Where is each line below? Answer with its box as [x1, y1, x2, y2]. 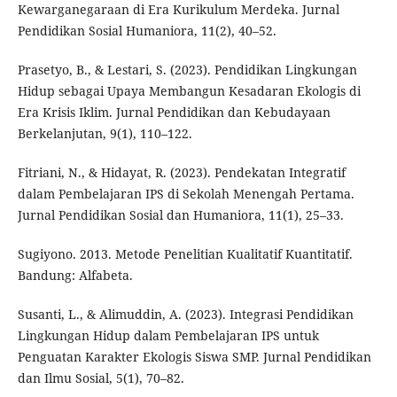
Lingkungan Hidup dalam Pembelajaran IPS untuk [17, 327, 319, 345]
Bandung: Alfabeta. [17, 267, 133, 284]
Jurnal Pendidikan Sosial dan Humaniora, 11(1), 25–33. [17, 206, 344, 224]
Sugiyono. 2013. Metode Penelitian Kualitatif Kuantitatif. [17, 245, 353, 263]
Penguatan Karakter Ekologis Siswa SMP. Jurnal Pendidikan [17, 348, 371, 366]
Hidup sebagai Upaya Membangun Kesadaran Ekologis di [17, 82, 361, 100]
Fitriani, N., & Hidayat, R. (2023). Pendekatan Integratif [17, 164, 346, 182]
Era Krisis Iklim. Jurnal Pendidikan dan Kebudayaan [17, 104, 331, 121]
